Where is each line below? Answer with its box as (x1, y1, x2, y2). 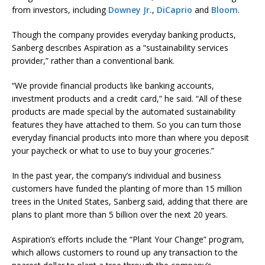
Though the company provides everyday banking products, (12, 29, 236, 41)
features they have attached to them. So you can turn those (12, 119, 241, 131)
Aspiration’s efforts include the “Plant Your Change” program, (12, 234, 244, 245)
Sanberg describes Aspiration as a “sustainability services (12, 42, 228, 54)
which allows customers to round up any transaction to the (12, 247, 238, 258)
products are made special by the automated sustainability (12, 106, 235, 118)
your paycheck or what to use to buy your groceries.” (12, 145, 214, 157)
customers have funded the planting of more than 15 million (12, 183, 242, 195)
